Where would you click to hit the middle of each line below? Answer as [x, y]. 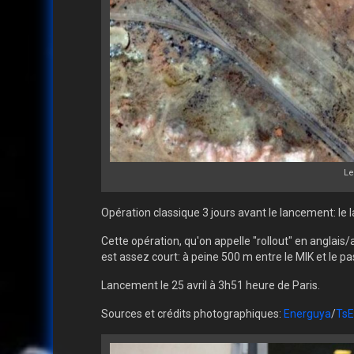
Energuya [307, 314]
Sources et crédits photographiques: [192, 314]
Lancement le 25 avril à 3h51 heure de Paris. [210, 286]
